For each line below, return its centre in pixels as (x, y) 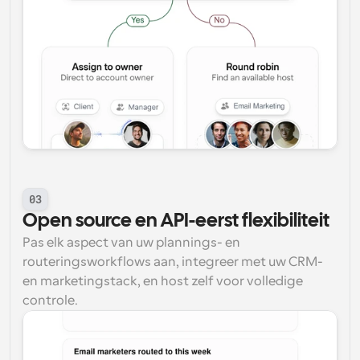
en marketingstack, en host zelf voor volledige (163, 281)
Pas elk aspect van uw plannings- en (131, 243)
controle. (50, 301)
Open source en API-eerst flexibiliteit (176, 221)
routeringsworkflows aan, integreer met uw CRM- (173, 262)
